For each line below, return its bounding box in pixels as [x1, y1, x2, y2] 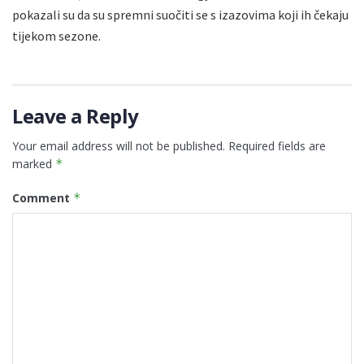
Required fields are [228, 138, 326, 154]
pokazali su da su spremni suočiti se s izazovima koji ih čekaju [12, 6, 349, 24]
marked [12, 156, 55, 172]
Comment [12, 190, 73, 206]
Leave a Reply [12, 102, 139, 130]
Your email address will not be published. [12, 138, 225, 154]
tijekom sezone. [12, 28, 101, 45]
